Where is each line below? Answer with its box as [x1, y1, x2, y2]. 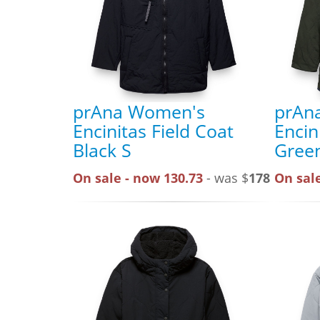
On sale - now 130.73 [73, 169, 203, 186]
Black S [73, 137, 131, 162]
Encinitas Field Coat [73, 118, 234, 143]
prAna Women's [73, 99, 205, 124]
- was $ [203, 169, 249, 186]
